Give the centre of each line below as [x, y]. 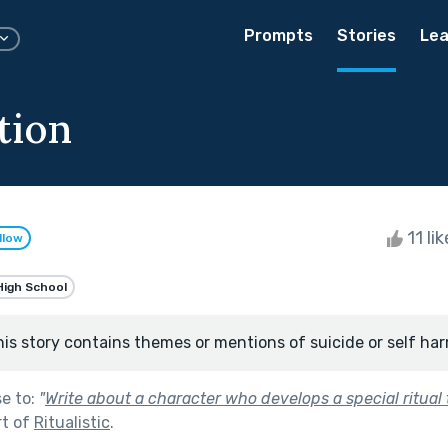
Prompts [278, 35]
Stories [366, 35]
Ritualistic [72, 422]
